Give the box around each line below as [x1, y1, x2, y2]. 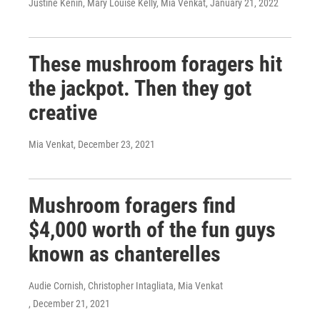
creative [29, 100, 97, 125]
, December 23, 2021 [74, 139, 155, 150]
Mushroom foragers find [29, 193, 236, 218]
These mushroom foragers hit [29, 51, 282, 76]
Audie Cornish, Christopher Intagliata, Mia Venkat [29, 280, 223, 291]
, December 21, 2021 [29, 298, 110, 309]
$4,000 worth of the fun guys [29, 217, 276, 242]
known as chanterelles [29, 241, 221, 266]
